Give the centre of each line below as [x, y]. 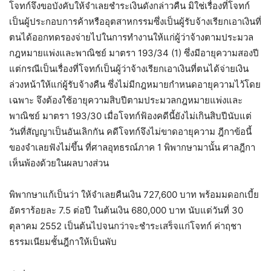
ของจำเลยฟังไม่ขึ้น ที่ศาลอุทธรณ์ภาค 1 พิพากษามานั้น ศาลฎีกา [132, 148]
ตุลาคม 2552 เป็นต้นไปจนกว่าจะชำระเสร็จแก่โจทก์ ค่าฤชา [125, 226]
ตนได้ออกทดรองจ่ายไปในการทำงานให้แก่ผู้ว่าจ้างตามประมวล [131, 38]
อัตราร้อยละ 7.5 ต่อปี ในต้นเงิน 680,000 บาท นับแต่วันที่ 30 [126, 211]
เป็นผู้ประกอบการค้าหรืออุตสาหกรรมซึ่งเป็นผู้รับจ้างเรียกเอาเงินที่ [135, 22]
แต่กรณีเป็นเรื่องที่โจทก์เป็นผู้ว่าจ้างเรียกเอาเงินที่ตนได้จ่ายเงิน [129, 69]
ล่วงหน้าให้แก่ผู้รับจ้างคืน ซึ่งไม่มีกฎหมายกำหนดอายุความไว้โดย [135, 85]
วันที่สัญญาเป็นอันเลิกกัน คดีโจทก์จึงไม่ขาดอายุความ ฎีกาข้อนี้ [130, 132]
